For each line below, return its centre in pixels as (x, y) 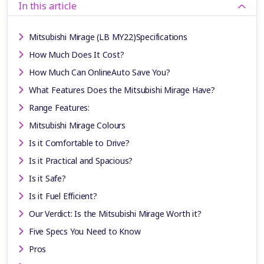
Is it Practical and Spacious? (81, 160)
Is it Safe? (47, 178)
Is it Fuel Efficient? (63, 196)
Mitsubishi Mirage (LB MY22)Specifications (108, 37)
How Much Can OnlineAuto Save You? (100, 72)
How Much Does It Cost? (77, 54)
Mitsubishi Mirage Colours (77, 125)
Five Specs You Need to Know (85, 231)
